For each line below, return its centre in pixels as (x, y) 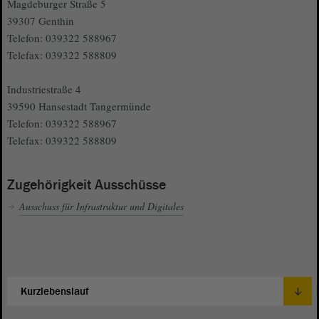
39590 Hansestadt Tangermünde (79, 106)
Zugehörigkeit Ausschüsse (87, 185)
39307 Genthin (41, 21)
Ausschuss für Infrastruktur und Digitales (101, 206)
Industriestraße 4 (44, 89)
